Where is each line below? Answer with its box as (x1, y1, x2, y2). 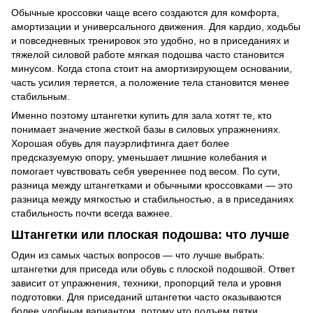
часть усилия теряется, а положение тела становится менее (11, 76, 289, 88)
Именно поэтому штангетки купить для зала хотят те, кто (11, 109, 272, 121)
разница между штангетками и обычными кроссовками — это (11, 179, 293, 191)
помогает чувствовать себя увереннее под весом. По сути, (11, 165, 280, 177)
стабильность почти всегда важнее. (11, 207, 173, 219)
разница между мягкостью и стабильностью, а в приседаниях (11, 193, 293, 205)
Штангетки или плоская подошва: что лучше (11, 228, 289, 242)
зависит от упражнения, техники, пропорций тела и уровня (11, 277, 282, 289)
